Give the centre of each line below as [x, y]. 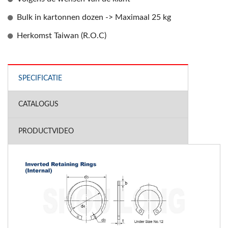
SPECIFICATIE [40, 78]
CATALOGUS [38, 104]
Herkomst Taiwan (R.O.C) [62, 35]
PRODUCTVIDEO [46, 131]
